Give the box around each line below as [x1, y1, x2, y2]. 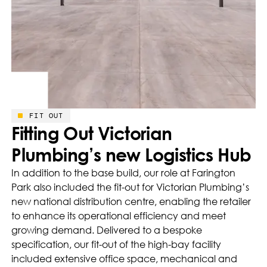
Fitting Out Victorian [11, 122, 172, 145]
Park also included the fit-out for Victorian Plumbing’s [11, 181, 250, 194]
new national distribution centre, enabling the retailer [11, 195, 252, 208]
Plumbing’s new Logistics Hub [11, 144, 252, 166]
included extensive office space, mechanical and [11, 253, 238, 265]
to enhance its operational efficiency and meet [11, 210, 226, 222]
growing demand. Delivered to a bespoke [11, 224, 203, 237]
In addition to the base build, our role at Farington [11, 167, 236, 179]
